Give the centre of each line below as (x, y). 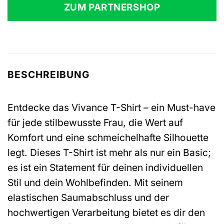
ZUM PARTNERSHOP (112, 7)
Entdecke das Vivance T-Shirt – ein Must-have (111, 107)
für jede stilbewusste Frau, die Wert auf (95, 122)
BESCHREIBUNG (48, 75)
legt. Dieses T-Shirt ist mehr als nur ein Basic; (109, 152)
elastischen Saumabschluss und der (88, 197)
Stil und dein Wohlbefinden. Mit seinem (95, 182)
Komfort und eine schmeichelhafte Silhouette (108, 137)
